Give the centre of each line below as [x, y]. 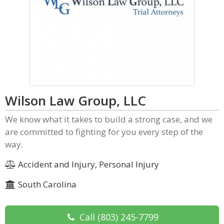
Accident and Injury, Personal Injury [87, 164]
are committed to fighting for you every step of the [104, 132]
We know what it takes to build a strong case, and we [109, 119]
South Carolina [46, 184]
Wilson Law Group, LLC [75, 100]
